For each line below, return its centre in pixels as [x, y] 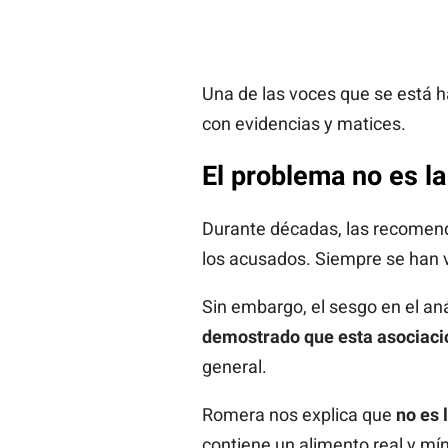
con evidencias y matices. [303, 123]
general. [234, 366]
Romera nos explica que [298, 414]
